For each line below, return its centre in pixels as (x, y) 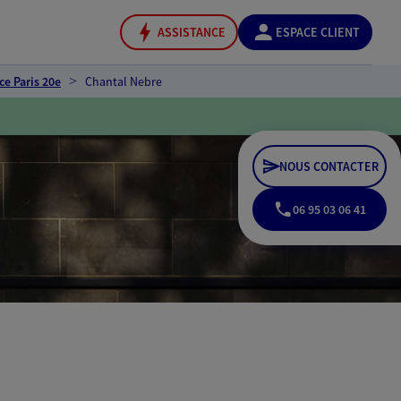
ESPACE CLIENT (318, 32)
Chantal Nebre (124, 81)
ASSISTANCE (192, 32)
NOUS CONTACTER (329, 166)
